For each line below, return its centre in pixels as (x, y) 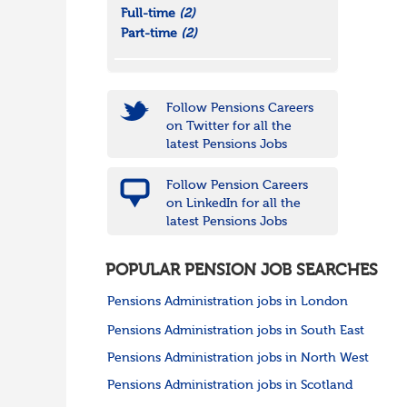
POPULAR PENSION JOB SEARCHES (241, 271)
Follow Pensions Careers (239, 109)
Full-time (149, 14)
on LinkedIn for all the (233, 204)
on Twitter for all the (228, 127)
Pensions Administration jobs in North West (238, 358)
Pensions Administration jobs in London (227, 302)
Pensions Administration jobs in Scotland (229, 386)
